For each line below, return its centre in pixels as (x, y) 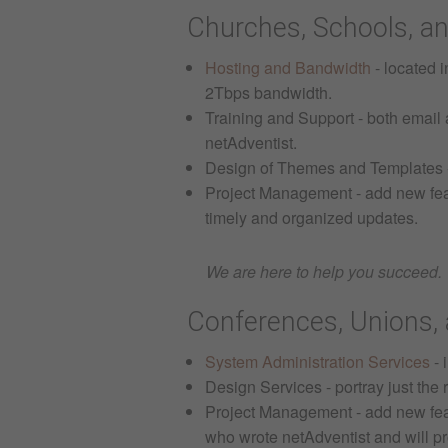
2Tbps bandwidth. (268, 93)
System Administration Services (317, 362)
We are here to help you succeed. (324, 272)
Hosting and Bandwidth (287, 68)
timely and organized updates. (311, 218)
